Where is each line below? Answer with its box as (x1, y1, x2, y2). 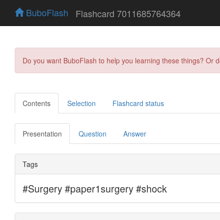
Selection (67, 98, 96, 108)
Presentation (23, 128, 62, 138)
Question (79, 128, 107, 138)
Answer (123, 128, 146, 138)
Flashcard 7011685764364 (76, 6, 181, 20)
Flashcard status (112, 98, 164, 108)
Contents (23, 98, 51, 108)
